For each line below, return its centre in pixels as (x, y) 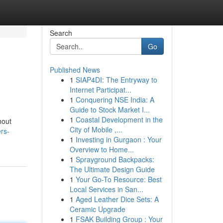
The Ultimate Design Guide (112, 169)
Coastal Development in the (119, 119)
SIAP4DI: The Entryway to (116, 80)
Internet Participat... (100, 90)
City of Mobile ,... (96, 129)
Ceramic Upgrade (97, 209)
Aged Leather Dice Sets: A (117, 199)
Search (61, 33)
